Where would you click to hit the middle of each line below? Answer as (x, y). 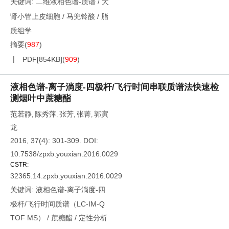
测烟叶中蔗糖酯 (41, 98)
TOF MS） (28, 218)
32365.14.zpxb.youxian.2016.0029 (66, 176)
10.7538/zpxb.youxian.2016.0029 (64, 154)
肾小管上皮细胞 (35, 16)
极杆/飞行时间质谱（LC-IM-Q (58, 204)
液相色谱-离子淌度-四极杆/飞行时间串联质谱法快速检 (114, 87)
